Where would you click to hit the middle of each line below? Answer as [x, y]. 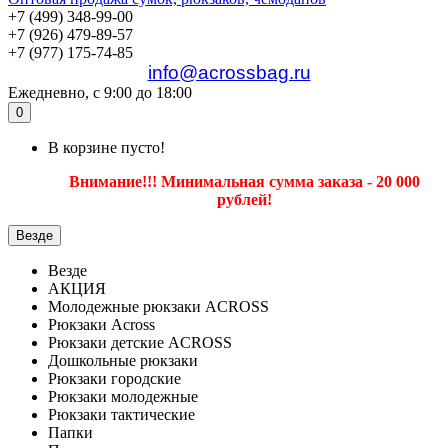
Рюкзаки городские [114, 378]
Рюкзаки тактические [121, 414]
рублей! [244, 199]
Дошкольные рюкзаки [123, 360]
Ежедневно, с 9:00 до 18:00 [100, 92]
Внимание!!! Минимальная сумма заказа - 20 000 [244, 181]
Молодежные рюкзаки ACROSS [158, 306]
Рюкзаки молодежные [123, 396]
